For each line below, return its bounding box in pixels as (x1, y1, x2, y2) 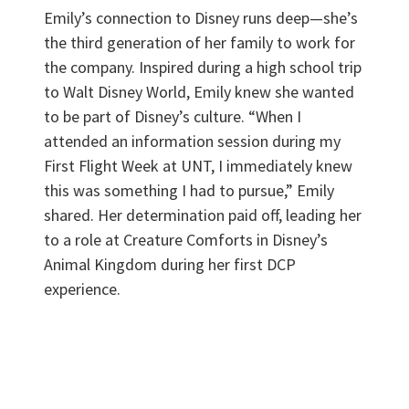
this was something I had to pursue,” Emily (44, 179, 334, 201)
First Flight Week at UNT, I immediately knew (44, 154, 352, 176)
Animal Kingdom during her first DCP (44, 253, 296, 275)
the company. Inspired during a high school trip (44, 56, 362, 78)
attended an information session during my (44, 130, 341, 152)
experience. (44, 278, 121, 299)
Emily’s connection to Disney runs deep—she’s (44, 6, 358, 28)
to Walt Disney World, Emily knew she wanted (44, 80, 354, 102)
